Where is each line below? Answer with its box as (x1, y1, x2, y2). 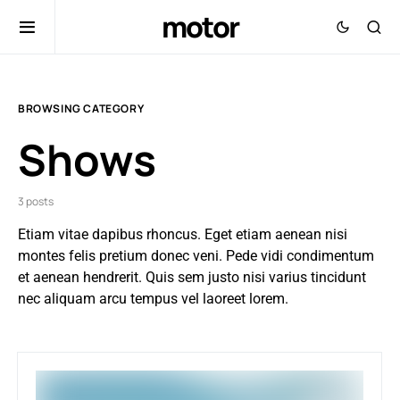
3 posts (18, 194, 54, 209)
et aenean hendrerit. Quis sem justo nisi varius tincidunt (18, 269, 366, 286)
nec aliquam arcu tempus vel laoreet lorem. (18, 290, 288, 307)
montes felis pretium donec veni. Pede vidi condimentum (18, 247, 374, 264)
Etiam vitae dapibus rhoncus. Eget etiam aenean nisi (18, 226, 347, 243)
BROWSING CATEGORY (18, 101, 145, 116)
